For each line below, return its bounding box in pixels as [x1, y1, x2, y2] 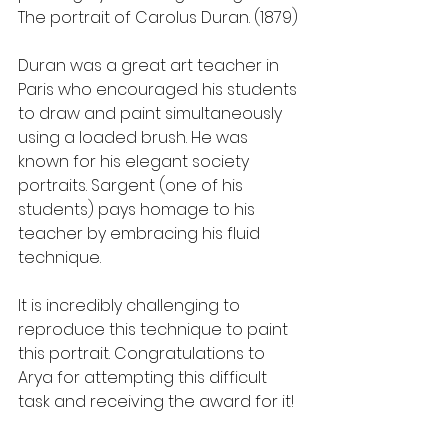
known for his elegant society [18, 149, 253, 173]
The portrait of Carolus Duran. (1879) [18, 5, 298, 29]
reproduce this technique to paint [18, 317, 292, 341]
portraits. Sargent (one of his [18, 173, 247, 197]
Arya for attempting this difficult [18, 365, 271, 389]
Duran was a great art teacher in [18, 53, 283, 77]
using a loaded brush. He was [18, 125, 252, 149]
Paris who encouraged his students [18, 77, 301, 101]
